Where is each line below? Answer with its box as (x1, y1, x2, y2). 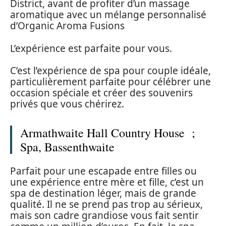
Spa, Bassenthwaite (20, 139, 115, 155)
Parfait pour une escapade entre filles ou (10, 164, 197, 178)
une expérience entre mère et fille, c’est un (10, 175, 204, 189)
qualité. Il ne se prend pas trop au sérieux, (10, 197, 203, 211)
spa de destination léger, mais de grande (10, 186, 196, 200)
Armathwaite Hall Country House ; (20, 125, 195, 141)
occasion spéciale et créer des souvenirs (10, 86, 193, 100)
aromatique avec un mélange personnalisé (10, 8, 206, 22)
